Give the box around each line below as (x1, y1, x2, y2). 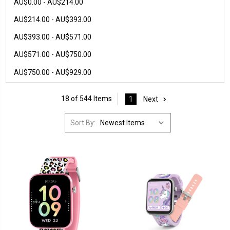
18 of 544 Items (61, 94, 112, 103)
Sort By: (70, 118, 96, 127)
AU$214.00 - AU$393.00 (14, 15, 91, 24)
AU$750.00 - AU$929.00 (14, 68, 91, 76)
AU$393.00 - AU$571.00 (14, 33, 91, 42)
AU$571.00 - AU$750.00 (14, 50, 91, 59)
